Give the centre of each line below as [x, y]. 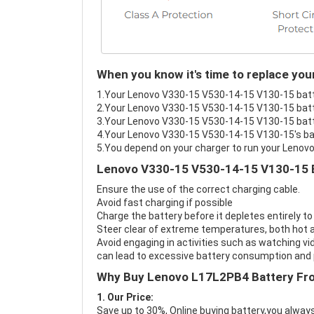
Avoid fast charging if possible [165, 203]
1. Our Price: [125, 297]
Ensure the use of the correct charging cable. [198, 189]
